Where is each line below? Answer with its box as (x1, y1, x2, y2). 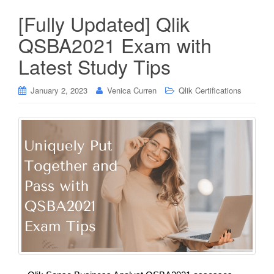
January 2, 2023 (31, 84, 87, 96)
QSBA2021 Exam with (18, 30, 212, 59)
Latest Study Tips (18, 51, 171, 80)
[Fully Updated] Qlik (18, 9, 190, 37)
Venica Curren (107, 84, 157, 96)
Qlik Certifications (179, 84, 242, 96)
